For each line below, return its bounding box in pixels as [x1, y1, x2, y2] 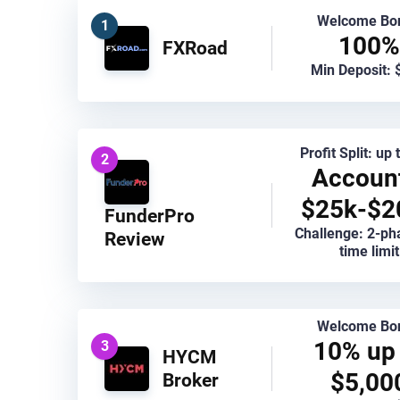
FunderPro [104, 204, 195, 227]
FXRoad [162, 36, 228, 59]
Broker [162, 369, 219, 392]
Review [104, 227, 164, 250]
